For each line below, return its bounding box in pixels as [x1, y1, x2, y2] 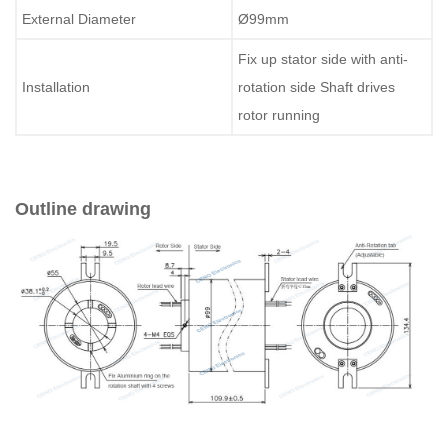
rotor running [238, 106, 320, 123]
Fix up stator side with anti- [238, 50, 408, 67]
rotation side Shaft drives [238, 78, 395, 95]
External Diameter [22, 10, 136, 27]
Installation [22, 78, 90, 95]
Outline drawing [15, 198, 151, 219]
